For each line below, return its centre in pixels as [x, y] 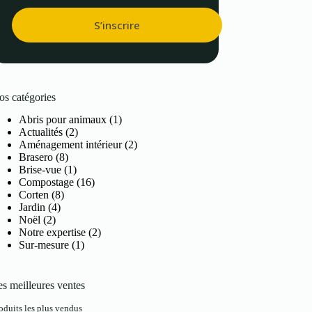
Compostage [47, 182]
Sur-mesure [44, 245]
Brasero [36, 157]
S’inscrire [117, 25]
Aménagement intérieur [71, 145]
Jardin [32, 208]
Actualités [41, 132]
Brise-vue [40, 170]
